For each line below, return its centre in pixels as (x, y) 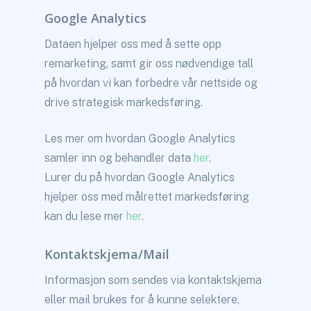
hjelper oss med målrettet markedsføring (147, 197)
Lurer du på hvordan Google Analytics (140, 177)
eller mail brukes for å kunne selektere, (142, 300)
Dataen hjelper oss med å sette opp (133, 44)
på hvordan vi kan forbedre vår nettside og (151, 83)
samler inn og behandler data (119, 158)
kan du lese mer (86, 216)
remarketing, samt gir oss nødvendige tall (149, 64)
